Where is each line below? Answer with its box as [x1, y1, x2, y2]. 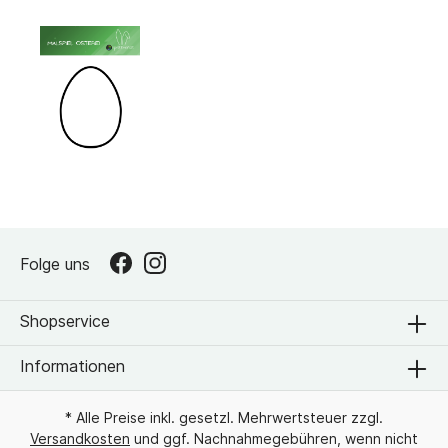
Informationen [20, 356, 125, 377]
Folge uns [20, 254, 90, 275]
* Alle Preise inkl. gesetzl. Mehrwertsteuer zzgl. [65, 409, 383, 427]
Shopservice [20, 311, 110, 332]
